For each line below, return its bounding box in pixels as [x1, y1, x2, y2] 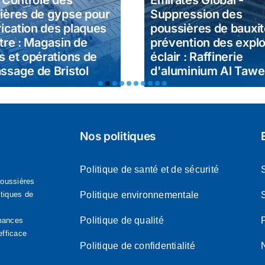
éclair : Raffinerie [150, 50, 243, 64]
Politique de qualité [80, 215, 164, 226]
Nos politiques [80, 130, 156, 144]
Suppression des [150, 7, 243, 22]
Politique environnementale [80, 190, 199, 201]
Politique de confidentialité [80, 241, 195, 251]
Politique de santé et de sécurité [80, 164, 219, 175]
